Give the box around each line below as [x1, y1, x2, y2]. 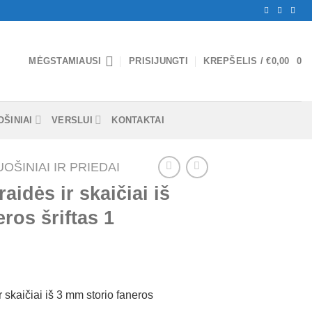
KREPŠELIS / [203, 55, 267, 66]
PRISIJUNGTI [129, 55, 188, 66]
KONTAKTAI [111, 114, 164, 125]
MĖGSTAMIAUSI [29, 55, 102, 66]
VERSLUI [52, 114, 93, 125]
